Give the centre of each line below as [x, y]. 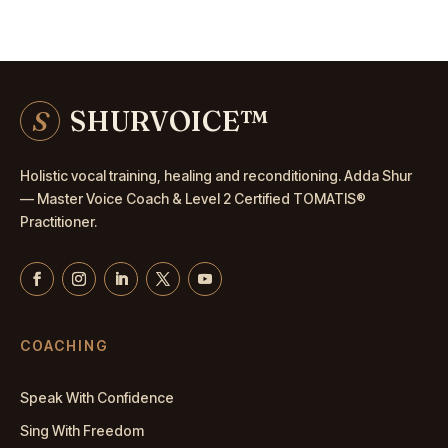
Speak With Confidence [97, 397]
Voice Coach [127, 198]
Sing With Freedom [82, 430]
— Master [53, 198]
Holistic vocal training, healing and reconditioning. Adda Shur [216, 175]
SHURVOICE [155, 120]
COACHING [64, 345]
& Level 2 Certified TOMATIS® [267, 198]
